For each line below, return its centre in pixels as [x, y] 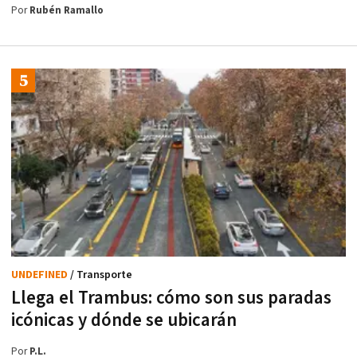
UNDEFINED [41, 275]
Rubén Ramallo [67, 10]
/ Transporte [101, 275]
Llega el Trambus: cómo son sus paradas [171, 298]
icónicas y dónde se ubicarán [124, 321]
